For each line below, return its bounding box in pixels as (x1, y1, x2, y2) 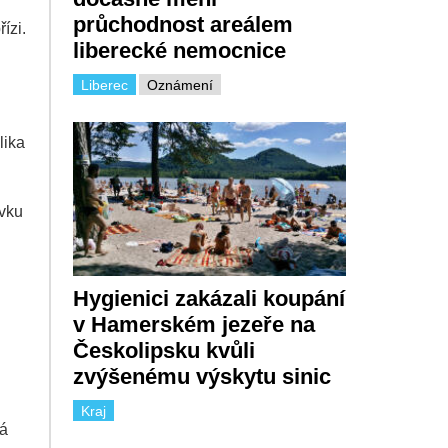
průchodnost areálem (72, 12, 293, 38)
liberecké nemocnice (72, 38, 286, 64)
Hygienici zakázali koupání (72, 285, 345, 311)
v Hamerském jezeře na (72, 311, 315, 337)
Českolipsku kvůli (72, 337, 255, 363)
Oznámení (146, 77, 213, 94)
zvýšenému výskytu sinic (72, 363, 337, 389)
